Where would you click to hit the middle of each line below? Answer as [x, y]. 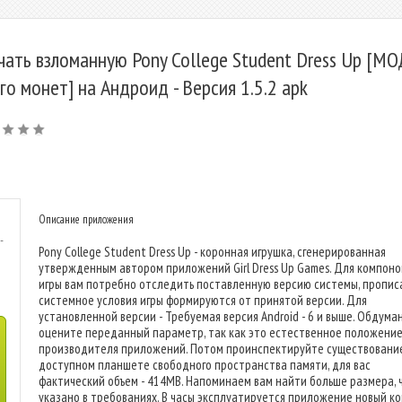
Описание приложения [86, 219]
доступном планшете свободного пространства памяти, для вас [205, 365]
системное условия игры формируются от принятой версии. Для [203, 300]
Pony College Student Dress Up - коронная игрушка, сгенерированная [212, 252]
